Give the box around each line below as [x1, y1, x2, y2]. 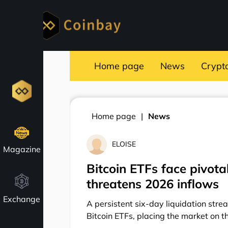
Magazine [3, 144, 41, 155]
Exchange [3, 193, 40, 204]
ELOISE [112, 139, 136, 149]
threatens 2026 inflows [87, 176, 219, 191]
